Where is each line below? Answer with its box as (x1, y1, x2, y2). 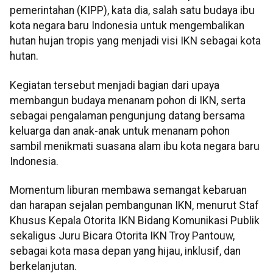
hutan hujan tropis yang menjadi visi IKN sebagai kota (10, 35, 261, 48)
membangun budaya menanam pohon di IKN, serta (10, 94, 246, 107)
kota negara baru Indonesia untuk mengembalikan (10, 19, 244, 32)
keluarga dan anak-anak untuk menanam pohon (10, 124, 230, 137)
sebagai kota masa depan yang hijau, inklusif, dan (10, 245, 241, 258)
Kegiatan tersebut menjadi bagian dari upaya (10, 79, 219, 91)
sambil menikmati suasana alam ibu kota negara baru (10, 140, 260, 152)
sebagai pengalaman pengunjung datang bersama (10, 109, 245, 122)
